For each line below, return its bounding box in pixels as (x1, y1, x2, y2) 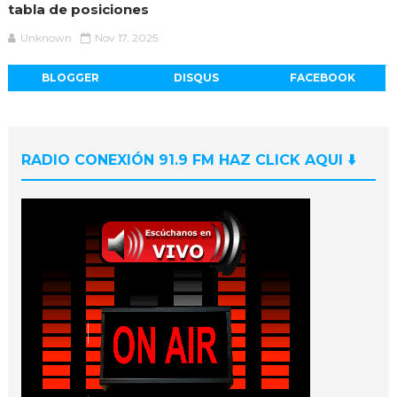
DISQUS (174, 71, 220, 85)
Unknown (19, 31, 72, 45)
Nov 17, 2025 (94, 31, 158, 45)
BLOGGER (42, 71, 100, 85)
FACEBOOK (289, 71, 355, 85)
